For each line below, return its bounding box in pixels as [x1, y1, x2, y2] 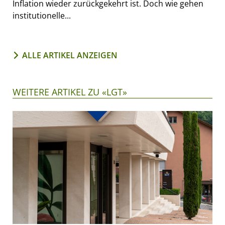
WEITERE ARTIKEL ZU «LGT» [13, 86, 127, 98]
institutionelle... [13, 10, 71, 22]
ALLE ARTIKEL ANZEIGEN [22, 50, 118, 61]
